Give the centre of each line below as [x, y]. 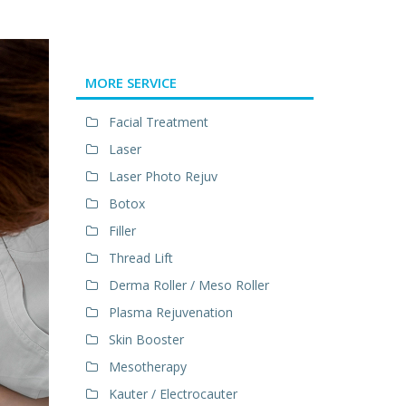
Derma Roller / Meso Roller [188, 285]
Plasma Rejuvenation [170, 312]
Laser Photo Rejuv [163, 176]
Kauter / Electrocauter [173, 394]
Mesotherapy [147, 367]
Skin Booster [146, 339]
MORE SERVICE [130, 82]
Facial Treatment [158, 122]
